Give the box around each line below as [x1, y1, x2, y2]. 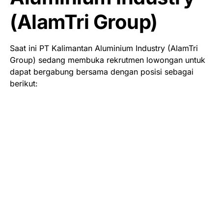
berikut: [10, 78, 38, 88]
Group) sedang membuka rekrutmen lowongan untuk [10, 55, 205, 65]
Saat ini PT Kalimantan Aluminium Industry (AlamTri [10, 43, 198, 53]
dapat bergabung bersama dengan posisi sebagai [10, 66, 193, 77]
